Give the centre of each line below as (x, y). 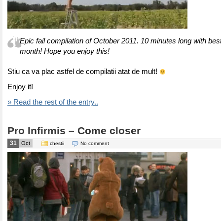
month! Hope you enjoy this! (65, 51)
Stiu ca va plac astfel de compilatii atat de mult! (83, 72)
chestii (57, 143)
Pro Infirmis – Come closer (74, 131)
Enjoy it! (20, 87)
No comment (95, 143)
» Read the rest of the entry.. (53, 102)
